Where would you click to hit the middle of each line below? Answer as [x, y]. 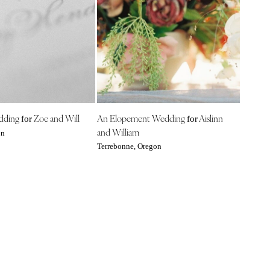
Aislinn [210, 118]
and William [118, 131]
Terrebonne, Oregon [129, 146]
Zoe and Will [55, 118]
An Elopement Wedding [142, 118]
